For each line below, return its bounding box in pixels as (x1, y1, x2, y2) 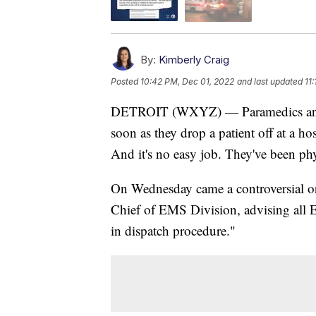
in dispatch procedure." (111, 221, 236, 239)
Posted (111, 75, 140, 87)
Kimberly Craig (159, 52, 229, 66)
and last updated (237, 75, 303, 87)
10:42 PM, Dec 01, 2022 (140, 75, 234, 87)
